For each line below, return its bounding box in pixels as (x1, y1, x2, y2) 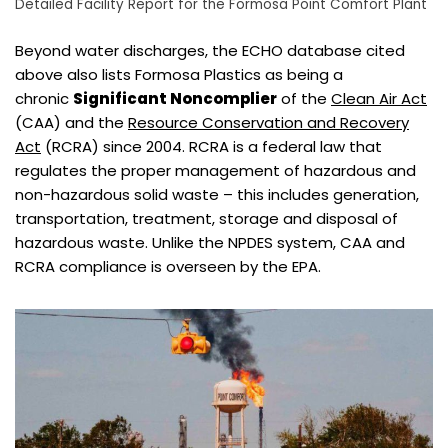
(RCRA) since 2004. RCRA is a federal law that (41, 136, 382, 158)
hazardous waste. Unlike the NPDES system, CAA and (15, 232, 405, 254)
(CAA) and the (15, 112, 128, 134)
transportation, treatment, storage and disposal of (15, 208, 398, 230)
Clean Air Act (331, 88, 427, 110)
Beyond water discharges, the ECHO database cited (15, 40, 405, 62)
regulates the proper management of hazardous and (15, 160, 416, 182)
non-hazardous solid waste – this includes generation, (15, 184, 419, 206)
